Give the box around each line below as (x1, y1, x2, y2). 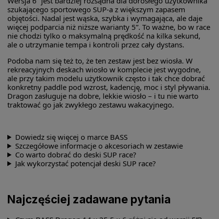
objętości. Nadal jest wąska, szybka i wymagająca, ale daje (7, 13, 202, 23)
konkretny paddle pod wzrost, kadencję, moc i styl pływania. (7, 82, 210, 92)
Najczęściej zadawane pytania (7, 193, 171, 206)
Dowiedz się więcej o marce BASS (15, 131, 128, 142)
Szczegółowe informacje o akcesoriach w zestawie (15, 140, 183, 151)
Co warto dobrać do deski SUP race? (15, 149, 136, 159)
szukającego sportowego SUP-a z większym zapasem (7, 4, 185, 14)
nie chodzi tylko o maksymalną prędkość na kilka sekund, (7, 30, 200, 41)
